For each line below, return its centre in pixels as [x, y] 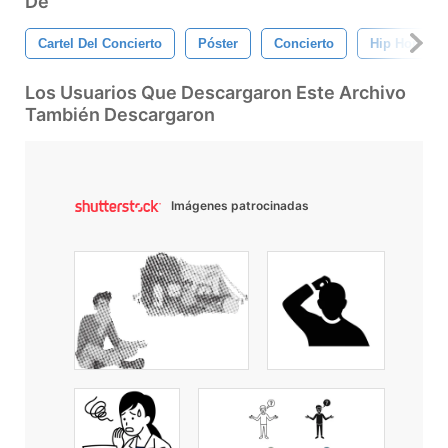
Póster [218, 43]
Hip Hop [395, 43]
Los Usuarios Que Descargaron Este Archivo [215, 92]
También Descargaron [120, 114]
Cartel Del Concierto [100, 43]
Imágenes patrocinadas [240, 205]
